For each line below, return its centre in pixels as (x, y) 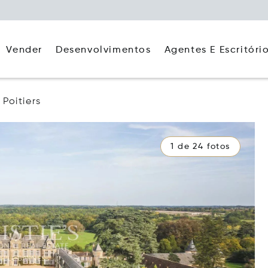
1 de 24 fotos (200, 147)
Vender (24, 50)
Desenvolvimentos (103, 50)
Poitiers (22, 102)
